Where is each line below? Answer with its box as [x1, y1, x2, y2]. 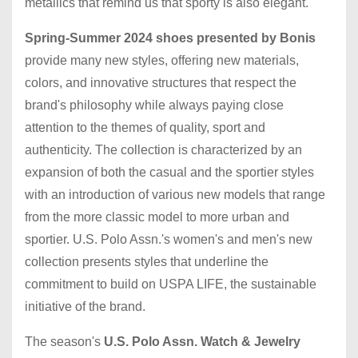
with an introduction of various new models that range [25, 187, 325, 201]
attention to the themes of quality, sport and [25, 120, 265, 134]
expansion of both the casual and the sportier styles [25, 165, 314, 179]
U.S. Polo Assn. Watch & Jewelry [104, 334, 300, 348]
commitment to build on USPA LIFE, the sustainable [25, 276, 316, 291]
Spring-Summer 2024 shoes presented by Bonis [25, 30, 316, 45]
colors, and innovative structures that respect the [25, 75, 296, 89]
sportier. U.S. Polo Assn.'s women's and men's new [25, 232, 312, 246]
